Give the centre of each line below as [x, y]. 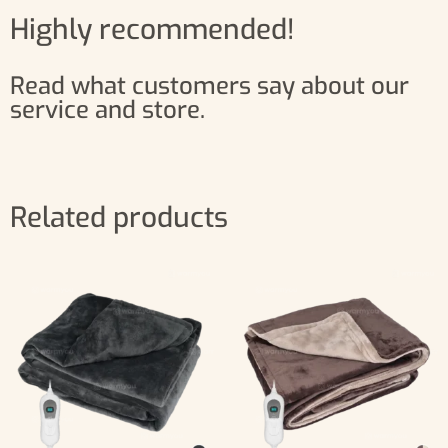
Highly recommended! [152, 30]
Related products [119, 218]
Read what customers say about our [209, 86]
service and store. [107, 110]
